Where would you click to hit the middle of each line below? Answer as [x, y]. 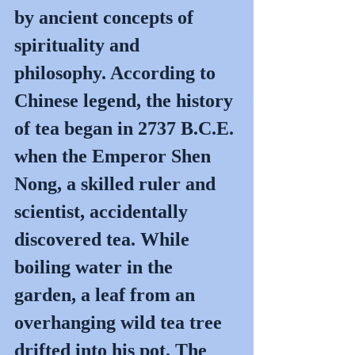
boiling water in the [96, 267]
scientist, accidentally [103, 211]
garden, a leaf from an [107, 294]
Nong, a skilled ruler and [117, 183]
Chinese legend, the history [126, 100]
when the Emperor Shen [115, 156]
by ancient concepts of [106, 17]
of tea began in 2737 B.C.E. [126, 128]
